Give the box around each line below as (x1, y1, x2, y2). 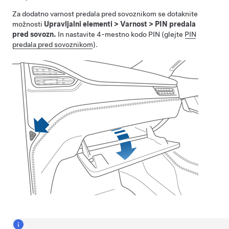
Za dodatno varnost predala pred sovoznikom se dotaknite (12, 10, 198, 18)
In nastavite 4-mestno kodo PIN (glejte (56, 30, 185, 38)
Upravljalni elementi (44, 20, 112, 28)
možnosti (12, 20, 44, 28)
